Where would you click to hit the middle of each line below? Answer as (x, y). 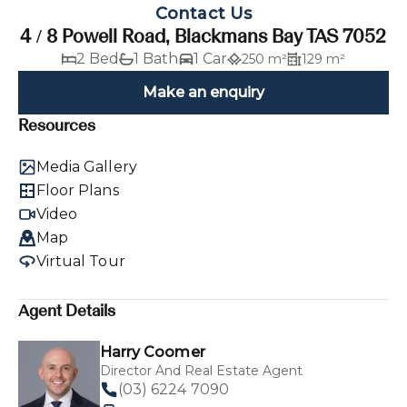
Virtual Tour (81, 261)
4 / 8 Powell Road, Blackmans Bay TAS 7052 (203, 35)
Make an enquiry (203, 92)
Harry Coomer (153, 352)
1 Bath (156, 58)
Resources (57, 125)
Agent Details (67, 310)
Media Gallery (87, 166)
